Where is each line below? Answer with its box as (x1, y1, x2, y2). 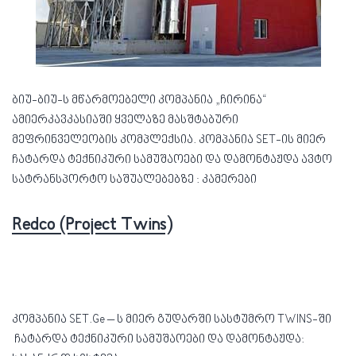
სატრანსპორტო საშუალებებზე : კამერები (12, 173, 257, 187)
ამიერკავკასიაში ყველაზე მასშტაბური (12, 114, 238, 127)
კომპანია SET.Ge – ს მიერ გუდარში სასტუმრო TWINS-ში (12, 313, 334, 327)
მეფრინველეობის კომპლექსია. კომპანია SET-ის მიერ (12, 133, 326, 147)
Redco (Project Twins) (12, 215, 172, 237)
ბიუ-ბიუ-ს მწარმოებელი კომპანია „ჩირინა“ (12, 94, 267, 107)
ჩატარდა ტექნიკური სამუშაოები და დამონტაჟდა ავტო (12, 153, 332, 167)
